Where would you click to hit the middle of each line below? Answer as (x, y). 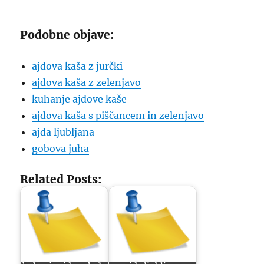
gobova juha (61, 148)
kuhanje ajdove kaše (80, 99)
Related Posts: (61, 179)
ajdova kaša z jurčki (77, 66)
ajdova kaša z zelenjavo (87, 82)
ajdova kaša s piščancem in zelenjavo (118, 115)
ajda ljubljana (63, 132)
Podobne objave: (67, 35)
